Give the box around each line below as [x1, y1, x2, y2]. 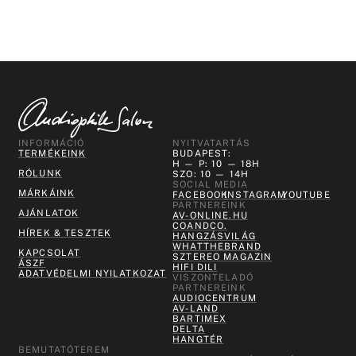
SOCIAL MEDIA [172, 178, 248, 190]
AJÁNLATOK [17, 207, 79, 219]
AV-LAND [172, 302, 219, 314]
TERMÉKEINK [17, 147, 87, 159]
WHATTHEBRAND [172, 240, 261, 252]
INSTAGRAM [224, 188, 287, 200]
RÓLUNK [17, 167, 62, 179]
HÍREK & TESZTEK [17, 226, 112, 238]
